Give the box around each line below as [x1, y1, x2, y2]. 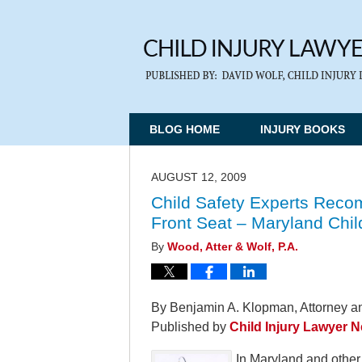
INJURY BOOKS [260, 123, 345, 136]
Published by [151, 320, 229, 334]
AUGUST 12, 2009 [151, 171, 246, 183]
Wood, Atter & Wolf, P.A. [167, 241, 298, 253]
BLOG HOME [149, 123, 220, 136]
